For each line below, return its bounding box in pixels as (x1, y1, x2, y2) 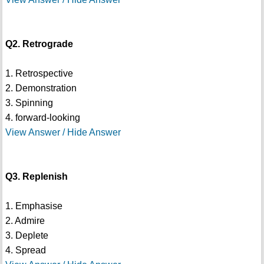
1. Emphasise (5, 201, 62, 212)
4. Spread (5, 245, 46, 256)
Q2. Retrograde (5, 39, 73, 49)
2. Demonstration (5, 83, 77, 94)
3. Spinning (5, 98, 53, 108)
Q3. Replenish (5, 171, 68, 182)
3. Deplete (5, 230, 48, 241)
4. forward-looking (5, 113, 80, 123)
